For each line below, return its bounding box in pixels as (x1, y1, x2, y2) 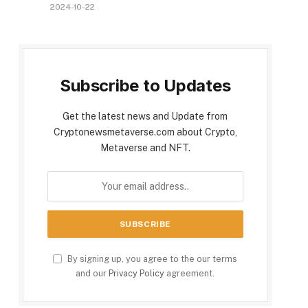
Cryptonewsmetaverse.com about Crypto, (53, 126, 237, 138)
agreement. (164, 268, 215, 279)
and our (76, 268, 109, 279)
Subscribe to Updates (60, 76, 231, 96)
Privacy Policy (109, 268, 165, 279)
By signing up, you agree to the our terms (65, 254, 238, 265)
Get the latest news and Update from (63, 111, 228, 122)
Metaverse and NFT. (100, 142, 190, 154)
